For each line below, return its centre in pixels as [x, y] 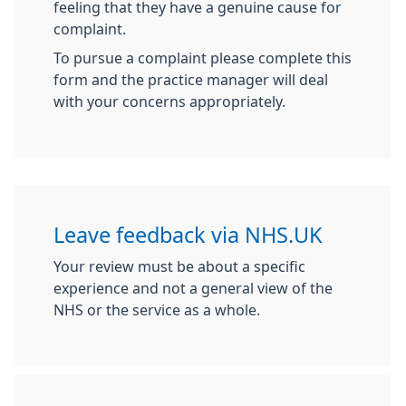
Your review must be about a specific [179, 266]
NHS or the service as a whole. [157, 310]
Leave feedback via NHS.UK [188, 235]
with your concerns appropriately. [169, 101]
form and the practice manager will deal [191, 80]
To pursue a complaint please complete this [203, 58]
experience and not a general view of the [193, 288]
